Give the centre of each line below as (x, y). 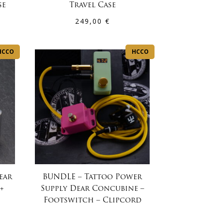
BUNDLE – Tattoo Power (93, 178)
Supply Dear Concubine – (92, 189)
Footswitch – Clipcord (92, 201)
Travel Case (92, 5)
